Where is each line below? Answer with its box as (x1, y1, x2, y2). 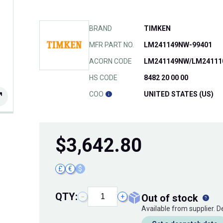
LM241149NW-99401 (144, 41, 212, 49)
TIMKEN (144, 24, 171, 33)
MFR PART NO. (89, 41, 134, 49)
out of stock (148, 192, 201, 205)
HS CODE (89, 74, 117, 82)
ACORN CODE (89, 57, 132, 66)
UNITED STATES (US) (144, 90, 214, 99)
